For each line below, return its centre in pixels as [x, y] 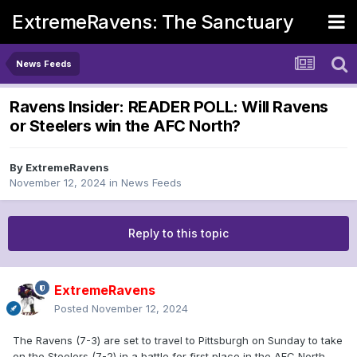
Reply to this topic [178, 233]
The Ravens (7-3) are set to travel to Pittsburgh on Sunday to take [178, 341]
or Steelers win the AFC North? [126, 126]
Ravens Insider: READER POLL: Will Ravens [169, 107]
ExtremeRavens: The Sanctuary [153, 22]
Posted [73, 309]
